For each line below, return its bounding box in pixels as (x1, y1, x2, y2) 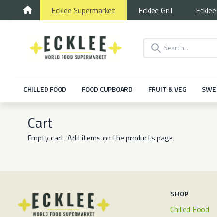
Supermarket (74, 4, 115, 16)
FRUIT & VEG (148, 84, 186, 94)
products (126, 132, 155, 143)
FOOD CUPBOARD (82, 84, 133, 94)
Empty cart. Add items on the (27, 132, 126, 143)
